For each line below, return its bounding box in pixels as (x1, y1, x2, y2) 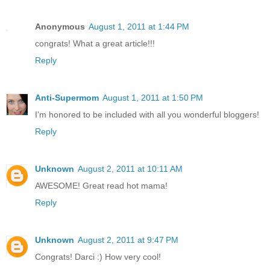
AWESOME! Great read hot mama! (35, 181, 168, 191)
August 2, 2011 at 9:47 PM (78, 235, 178, 245)
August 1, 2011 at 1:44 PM (89, 22, 189, 32)
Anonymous (35, 22, 85, 32)
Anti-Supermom (35, 93, 99, 103)
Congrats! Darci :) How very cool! (35, 252, 161, 262)
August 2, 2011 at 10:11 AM (78, 164, 183, 174)
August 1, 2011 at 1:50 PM (102, 93, 203, 103)
